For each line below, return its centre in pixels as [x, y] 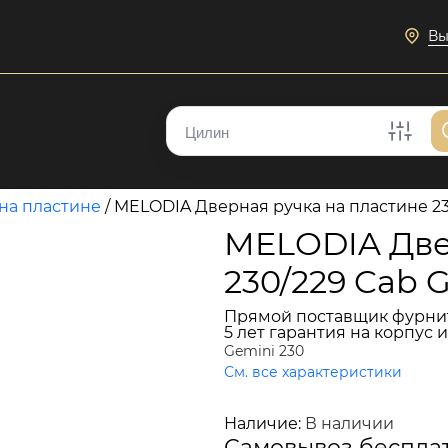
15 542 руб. [315, 399]
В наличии [349, 423]
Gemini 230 [264, 351]
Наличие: [264, 423]
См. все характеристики [313, 372]
